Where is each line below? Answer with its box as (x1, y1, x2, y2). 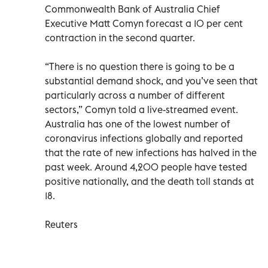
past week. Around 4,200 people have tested (45, 160, 247, 173)
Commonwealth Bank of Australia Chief (45, 2, 220, 15)
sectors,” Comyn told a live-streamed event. (45, 103, 238, 115)
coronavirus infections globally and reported (45, 132, 243, 144)
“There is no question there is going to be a (45, 60, 234, 72)
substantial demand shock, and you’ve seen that (45, 74, 258, 87)
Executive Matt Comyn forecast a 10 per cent (45, 17, 243, 29)
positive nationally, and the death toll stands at (45, 175, 254, 187)
